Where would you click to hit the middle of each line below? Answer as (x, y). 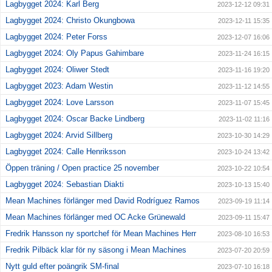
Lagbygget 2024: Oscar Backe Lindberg (75, 119)
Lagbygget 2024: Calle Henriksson (66, 152)
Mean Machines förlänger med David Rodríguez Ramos (103, 201)
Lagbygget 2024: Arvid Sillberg (59, 135)
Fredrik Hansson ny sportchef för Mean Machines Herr (101, 234)
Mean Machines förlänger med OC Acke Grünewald (95, 217)
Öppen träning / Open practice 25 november (82, 168)
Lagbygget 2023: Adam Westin (59, 86)
